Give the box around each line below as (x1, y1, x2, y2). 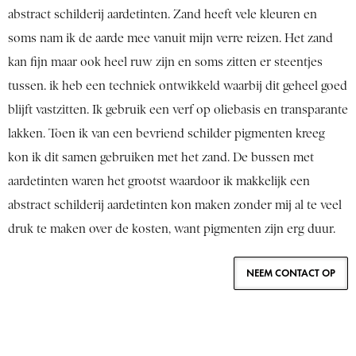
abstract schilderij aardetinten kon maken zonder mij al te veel (8, 198, 342, 213)
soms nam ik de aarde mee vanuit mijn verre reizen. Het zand (8, 31, 333, 46)
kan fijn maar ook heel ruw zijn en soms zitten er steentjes (8, 55, 323, 70)
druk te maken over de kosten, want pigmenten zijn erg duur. (8, 222, 339, 237)
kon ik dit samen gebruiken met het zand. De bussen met (8, 150, 314, 165)
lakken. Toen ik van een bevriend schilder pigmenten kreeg (8, 126, 325, 141)
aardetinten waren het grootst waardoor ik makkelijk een (8, 174, 310, 189)
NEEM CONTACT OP (246, 267, 335, 281)
